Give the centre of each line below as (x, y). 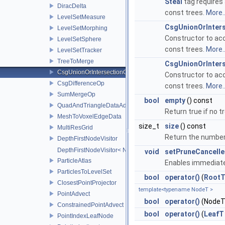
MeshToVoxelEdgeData (89, 116)
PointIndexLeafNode (85, 216)
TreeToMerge (76, 61)
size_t (150, 126)
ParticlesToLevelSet (84, 172)
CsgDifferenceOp (81, 83)
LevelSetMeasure (81, 17)
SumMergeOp (76, 94)
